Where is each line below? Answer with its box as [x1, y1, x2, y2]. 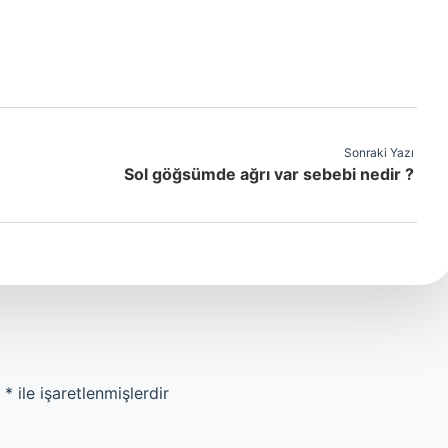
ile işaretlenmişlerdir [13, 383, 169, 403]
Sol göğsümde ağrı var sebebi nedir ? [124, 164, 414, 184]
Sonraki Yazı [344, 145, 414, 160]
